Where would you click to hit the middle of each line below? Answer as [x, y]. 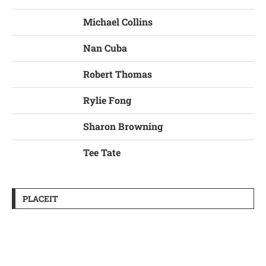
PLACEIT [40, 198]
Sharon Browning [123, 126]
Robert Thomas [118, 74]
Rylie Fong [107, 100]
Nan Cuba [105, 47]
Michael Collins [118, 21]
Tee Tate [102, 152]
